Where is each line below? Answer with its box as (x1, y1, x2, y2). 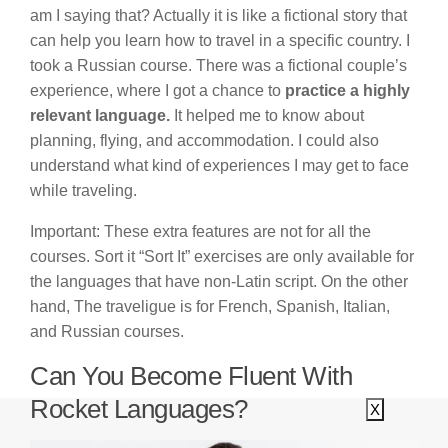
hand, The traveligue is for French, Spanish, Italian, (30, 298, 390, 316)
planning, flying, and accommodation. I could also (30, 132, 379, 150)
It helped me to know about (174, 107, 364, 125)
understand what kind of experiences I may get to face (30, 157, 409, 175)
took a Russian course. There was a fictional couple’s (30, 57, 407, 75)
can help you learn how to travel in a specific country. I (30, 32, 410, 50)
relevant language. (30, 107, 174, 125)
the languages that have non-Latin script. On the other (30, 273, 408, 291)
